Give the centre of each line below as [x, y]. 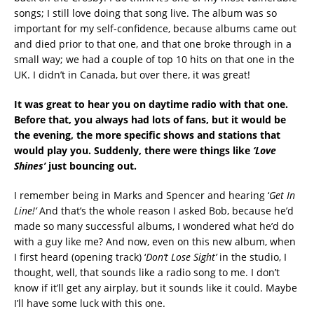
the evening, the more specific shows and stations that [147, 135]
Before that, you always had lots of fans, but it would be [150, 119]
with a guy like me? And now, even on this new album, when [155, 241]
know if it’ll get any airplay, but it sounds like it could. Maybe [156, 287]
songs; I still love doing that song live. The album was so [145, 13]
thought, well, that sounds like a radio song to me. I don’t [147, 272]
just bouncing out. [91, 165]
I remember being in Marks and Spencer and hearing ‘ [142, 195]
